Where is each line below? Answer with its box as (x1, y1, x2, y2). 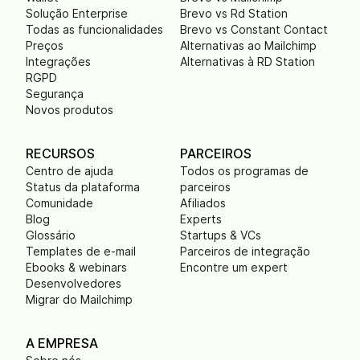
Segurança (26, 87, 84, 101)
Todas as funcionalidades (26, 22, 163, 37)
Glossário (26, 228, 76, 243)
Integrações (26, 55, 91, 69)
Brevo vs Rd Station (180, 6, 288, 21)
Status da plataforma (26, 180, 140, 194)
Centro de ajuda (26, 164, 113, 178)
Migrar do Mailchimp (26, 292, 133, 307)
